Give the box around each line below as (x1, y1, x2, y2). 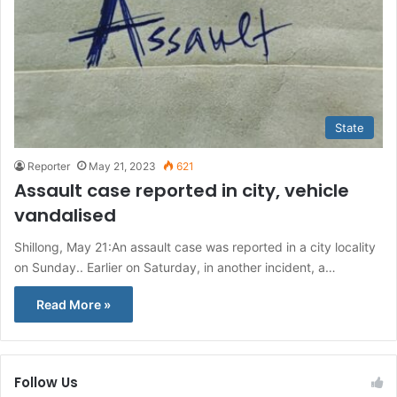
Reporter (27, 159, 70, 173)
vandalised (14, 202, 116, 228)
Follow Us (14, 372, 78, 392)
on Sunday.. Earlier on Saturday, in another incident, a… (14, 259, 336, 275)
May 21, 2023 (89, 159, 156, 173)
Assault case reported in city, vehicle (14, 177, 349, 203)
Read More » (36, 296, 111, 312)
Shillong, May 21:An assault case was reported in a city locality (14, 238, 376, 254)
